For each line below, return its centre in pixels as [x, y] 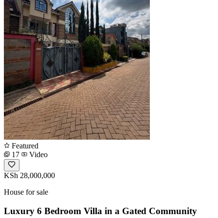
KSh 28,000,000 [29, 176]
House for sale [26, 192]
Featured [24, 146]
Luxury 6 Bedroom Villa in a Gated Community [100, 211]
